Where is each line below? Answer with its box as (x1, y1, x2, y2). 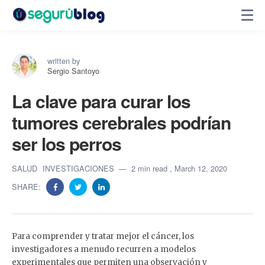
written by (47, 55, 80, 66)
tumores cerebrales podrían (12, 109, 231, 135)
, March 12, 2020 (170, 163, 227, 174)
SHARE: (12, 181, 43, 192)
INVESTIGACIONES (43, 163, 117, 174)
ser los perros (12, 131, 121, 156)
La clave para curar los (12, 88, 190, 114)
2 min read (131, 163, 167, 174)
